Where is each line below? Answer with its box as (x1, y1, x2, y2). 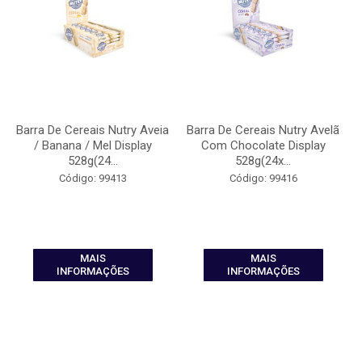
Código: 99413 (58, 172, 127, 184)
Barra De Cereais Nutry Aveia (16, 123, 169, 137)
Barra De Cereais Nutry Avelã (187, 123, 339, 137)
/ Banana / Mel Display (33, 138, 152, 153)
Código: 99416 (229, 172, 297, 184)
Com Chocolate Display (200, 138, 326, 153)
